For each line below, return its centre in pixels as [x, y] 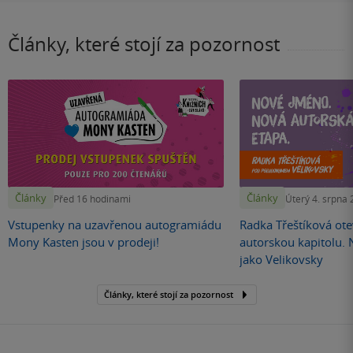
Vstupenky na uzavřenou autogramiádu [115, 225]
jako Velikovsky [281, 260]
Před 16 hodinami [92, 198]
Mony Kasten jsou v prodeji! [84, 242]
